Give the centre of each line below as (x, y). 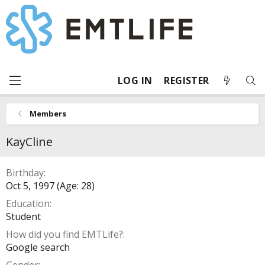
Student (23, 216)
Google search (38, 247)
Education (28, 203)
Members (48, 114)
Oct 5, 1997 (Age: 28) (50, 186)
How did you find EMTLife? (64, 234)
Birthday (25, 173)
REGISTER (187, 80)
